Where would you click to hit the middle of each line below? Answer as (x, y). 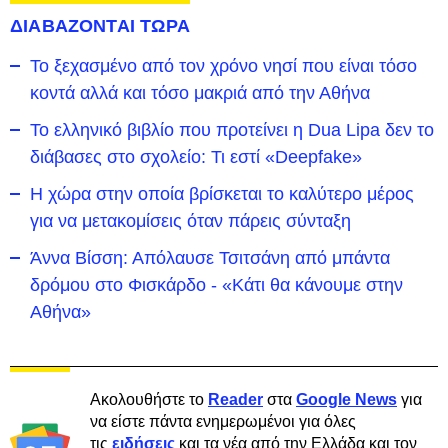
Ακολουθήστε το (149, 399)
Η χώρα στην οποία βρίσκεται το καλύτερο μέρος (222, 194)
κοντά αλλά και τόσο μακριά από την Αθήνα (200, 93)
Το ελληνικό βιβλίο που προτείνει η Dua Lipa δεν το (232, 130)
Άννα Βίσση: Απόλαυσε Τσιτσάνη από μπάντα (210, 258)
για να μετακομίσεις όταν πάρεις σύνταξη (190, 221)
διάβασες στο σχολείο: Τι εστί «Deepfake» (196, 157)
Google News (346, 399)
